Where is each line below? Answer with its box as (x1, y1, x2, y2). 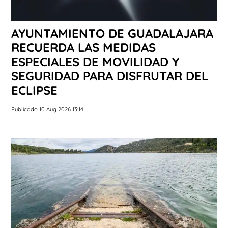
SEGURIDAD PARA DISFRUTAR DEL (11, 68, 208, 83)
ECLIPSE (11, 82, 58, 98)
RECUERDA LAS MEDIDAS (11, 39, 156, 55)
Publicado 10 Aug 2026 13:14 (11, 105, 83, 113)
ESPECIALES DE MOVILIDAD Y (11, 53, 179, 69)
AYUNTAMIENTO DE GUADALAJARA (11, 25, 213, 41)
